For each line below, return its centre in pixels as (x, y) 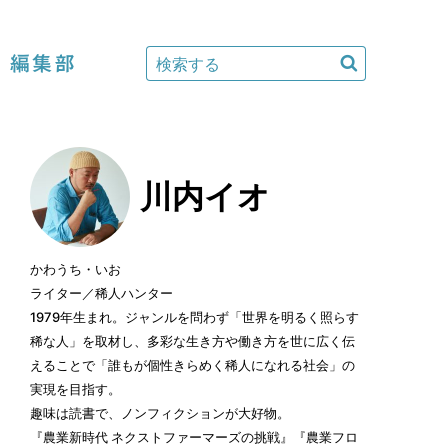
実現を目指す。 (75, 389)
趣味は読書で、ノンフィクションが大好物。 (160, 413)
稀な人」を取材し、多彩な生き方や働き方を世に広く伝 (192, 341)
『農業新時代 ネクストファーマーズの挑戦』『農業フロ (194, 437)
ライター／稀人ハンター (101, 293)
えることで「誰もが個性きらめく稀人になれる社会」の (192, 365)
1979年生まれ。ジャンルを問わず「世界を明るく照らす (194, 317)
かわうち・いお (75, 269)
